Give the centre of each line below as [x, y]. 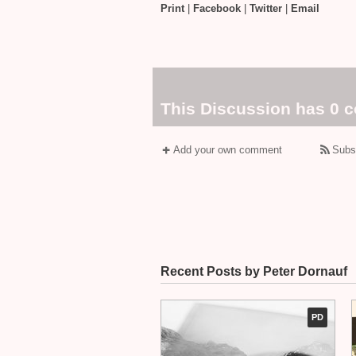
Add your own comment [228, 150]
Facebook [217, 8]
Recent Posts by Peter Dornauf [254, 271]
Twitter [266, 8]
